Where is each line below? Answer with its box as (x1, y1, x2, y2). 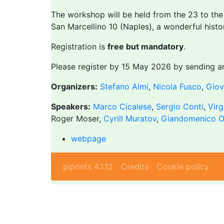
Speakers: (51, 101, 90, 111)
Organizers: (51, 81, 97, 91)
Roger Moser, (51, 113, 103, 123)
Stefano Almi (100, 81, 148, 91)
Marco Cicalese (93, 101, 151, 111)
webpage (71, 133, 106, 143)
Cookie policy (156, 161, 209, 171)
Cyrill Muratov (103, 113, 156, 123)
